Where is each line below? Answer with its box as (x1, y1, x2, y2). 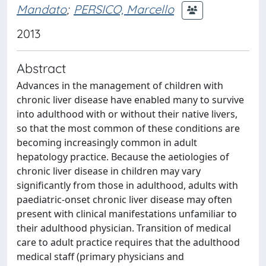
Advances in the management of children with (17, 79, 223, 92)
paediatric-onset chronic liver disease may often (17, 193, 232, 206)
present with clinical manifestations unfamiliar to (17, 207, 237, 220)
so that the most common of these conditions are (17, 122, 240, 135)
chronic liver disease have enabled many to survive (17, 93, 244, 106)
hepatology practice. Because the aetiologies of (17, 150, 229, 163)
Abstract (17, 60, 66, 76)
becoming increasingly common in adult (17, 136, 197, 149)
